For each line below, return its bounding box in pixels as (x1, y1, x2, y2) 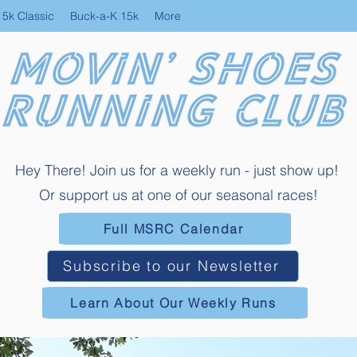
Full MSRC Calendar (103, 220, 244, 237)
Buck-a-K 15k (70, 9, 139, 23)
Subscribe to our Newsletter (63, 257, 280, 276)
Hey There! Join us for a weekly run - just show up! (14, 160, 343, 179)
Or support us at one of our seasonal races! (39, 185, 318, 204)
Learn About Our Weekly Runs (70, 294, 277, 311)
